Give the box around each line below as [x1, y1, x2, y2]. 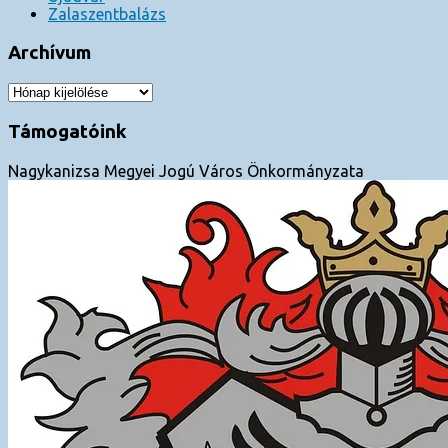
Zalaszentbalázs [48, 5, 166, 23]
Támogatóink [8, 121, 127, 143]
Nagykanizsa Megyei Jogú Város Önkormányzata [8, 161, 364, 180]
